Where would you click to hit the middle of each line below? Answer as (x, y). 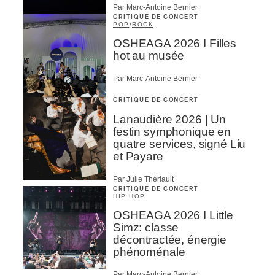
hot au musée (149, 56)
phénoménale (149, 252)
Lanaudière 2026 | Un (170, 120)
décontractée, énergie (170, 239)
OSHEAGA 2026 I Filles (175, 44)
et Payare (138, 157)
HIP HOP (129, 196)
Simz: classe (146, 227)
